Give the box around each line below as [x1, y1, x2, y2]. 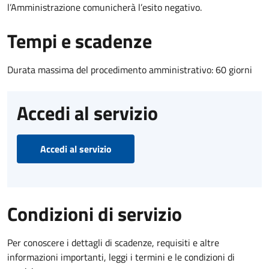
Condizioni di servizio [7, 199, 182, 229]
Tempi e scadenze [7, 26, 152, 56]
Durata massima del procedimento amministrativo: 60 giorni [7, 62, 252, 77]
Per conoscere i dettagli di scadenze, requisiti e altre [7, 235, 219, 250]
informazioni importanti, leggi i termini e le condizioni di [7, 250, 235, 265]
